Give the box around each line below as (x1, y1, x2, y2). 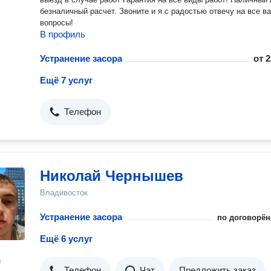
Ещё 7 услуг (40, 75, 93, 85)
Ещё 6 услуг (40, 233, 93, 244)
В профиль (40, 29, 85, 39)
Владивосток (40, 188, 88, 197)
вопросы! (40, 18, 73, 27)
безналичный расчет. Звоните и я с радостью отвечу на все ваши (40, 7, 119, 16)
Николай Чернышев (40, 168, 183, 184)
